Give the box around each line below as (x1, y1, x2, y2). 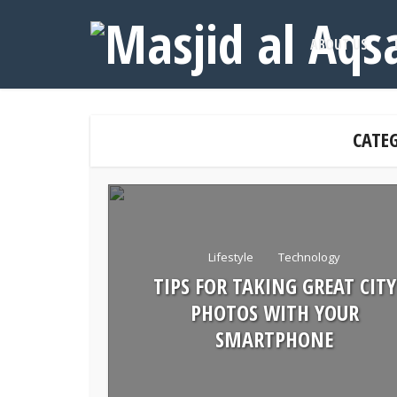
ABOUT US (310, 35, 368, 54)
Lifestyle (208, 248, 253, 265)
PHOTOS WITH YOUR (190, 297, 359, 327)
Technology (278, 248, 340, 265)
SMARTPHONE (215, 323, 333, 354)
